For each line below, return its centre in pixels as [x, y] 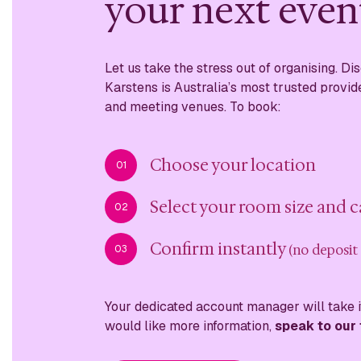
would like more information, [190, 326]
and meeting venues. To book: [193, 106]
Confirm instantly [219, 249]
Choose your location [233, 165]
